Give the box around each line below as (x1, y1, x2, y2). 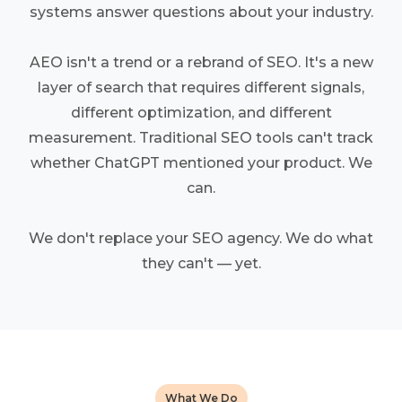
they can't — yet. (141, 255, 261, 272)
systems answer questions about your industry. (29, 4, 373, 21)
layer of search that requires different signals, (38, 79, 364, 96)
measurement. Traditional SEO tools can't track (29, 129, 373, 146)
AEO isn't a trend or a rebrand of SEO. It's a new (29, 54, 373, 71)
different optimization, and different (70, 104, 332, 121)
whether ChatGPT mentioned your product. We (30, 154, 372, 171)
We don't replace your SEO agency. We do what (29, 230, 373, 247)
